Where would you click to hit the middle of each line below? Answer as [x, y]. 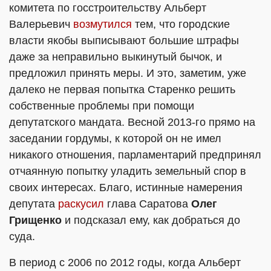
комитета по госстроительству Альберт [108, 8]
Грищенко [35, 220]
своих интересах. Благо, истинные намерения [126, 188]
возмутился [103, 24]
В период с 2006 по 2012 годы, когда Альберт [125, 263]
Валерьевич [41, 24]
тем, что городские [181, 24]
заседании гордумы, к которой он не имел [115, 139]
